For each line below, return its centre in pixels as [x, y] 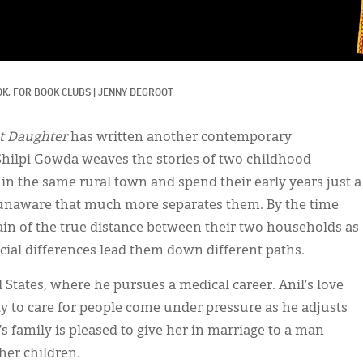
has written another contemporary [179, 137]
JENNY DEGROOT [136, 93]
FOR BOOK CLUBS [52, 93]
